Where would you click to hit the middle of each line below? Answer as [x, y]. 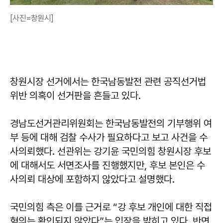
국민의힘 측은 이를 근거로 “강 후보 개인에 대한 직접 [111, 207]
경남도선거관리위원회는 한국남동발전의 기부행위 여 [111, 123]
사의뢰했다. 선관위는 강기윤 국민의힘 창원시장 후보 [111, 151]
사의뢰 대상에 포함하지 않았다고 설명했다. [92, 179]
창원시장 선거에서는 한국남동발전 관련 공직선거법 [108, 81]
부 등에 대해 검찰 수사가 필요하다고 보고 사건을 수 [109, 137]
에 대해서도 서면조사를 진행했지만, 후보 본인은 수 [108, 165]
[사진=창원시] [32, 18]
